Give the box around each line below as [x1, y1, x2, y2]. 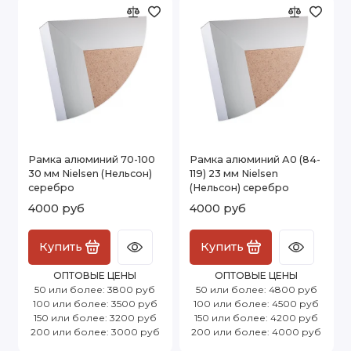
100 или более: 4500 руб [194, 297, 319, 309]
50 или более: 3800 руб [34, 283, 155, 295]
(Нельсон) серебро [190, 181, 289, 194]
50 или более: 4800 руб [195, 283, 317, 295]
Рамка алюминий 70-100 [28, 153, 155, 165]
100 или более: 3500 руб [32, 297, 157, 309]
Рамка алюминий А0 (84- [190, 153, 320, 165]
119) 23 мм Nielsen [190, 167, 278, 179]
